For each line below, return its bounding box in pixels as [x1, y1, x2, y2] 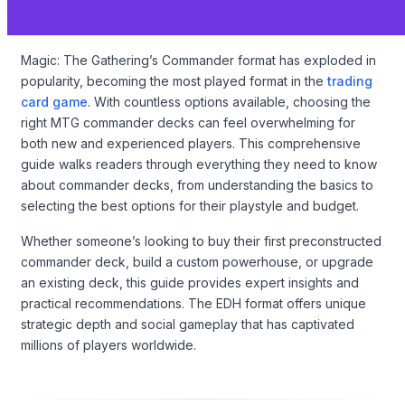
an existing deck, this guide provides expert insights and [21, 274, 359, 290]
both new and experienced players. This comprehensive [21, 135, 361, 151]
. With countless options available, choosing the [88, 93, 371, 109]
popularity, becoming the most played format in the [21, 72, 327, 89]
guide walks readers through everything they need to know [21, 155, 377, 172]
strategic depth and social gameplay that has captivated [21, 316, 354, 332]
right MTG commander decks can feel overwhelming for [21, 114, 355, 130]
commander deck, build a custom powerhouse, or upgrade [21, 253, 373, 269]
